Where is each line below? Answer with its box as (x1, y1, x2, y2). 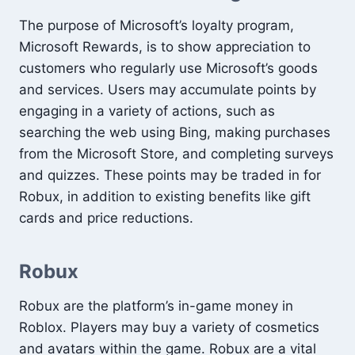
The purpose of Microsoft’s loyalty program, (19, 17, 294, 33)
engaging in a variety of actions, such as (19, 103, 275, 119)
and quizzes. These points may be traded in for (19, 167, 321, 183)
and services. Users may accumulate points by (19, 82, 316, 97)
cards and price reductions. (19, 210, 193, 226)
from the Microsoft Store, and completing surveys (19, 146, 334, 162)
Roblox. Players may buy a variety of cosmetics (19, 319, 319, 335)
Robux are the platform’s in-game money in (19, 298, 293, 314)
